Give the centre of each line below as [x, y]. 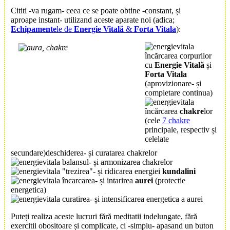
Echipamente [34, 29]
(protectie [169, 181]
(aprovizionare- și [173, 84]
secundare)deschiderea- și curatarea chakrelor [84, 153]
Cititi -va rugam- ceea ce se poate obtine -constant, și [96, 11]
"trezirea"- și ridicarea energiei [111, 171]
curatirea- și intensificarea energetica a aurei [131, 199]
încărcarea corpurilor [178, 56]
